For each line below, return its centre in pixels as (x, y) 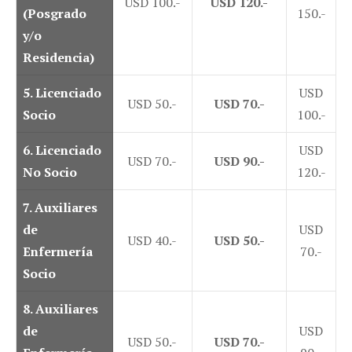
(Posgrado (55, 14)
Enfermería (58, 252)
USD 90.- (239, 161)
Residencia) (59, 58)
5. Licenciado (62, 93)
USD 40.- (152, 241)
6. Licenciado (62, 150)
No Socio (50, 172)
